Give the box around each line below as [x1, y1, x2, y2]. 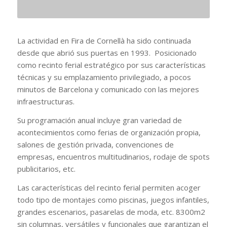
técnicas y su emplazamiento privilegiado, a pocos [17, 72, 191, 83]
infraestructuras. [17, 96, 74, 107]
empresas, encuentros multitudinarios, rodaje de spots [17, 152, 210, 162]
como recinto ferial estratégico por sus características [17, 60, 206, 70]
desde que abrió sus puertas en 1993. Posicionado [17, 48, 197, 58]
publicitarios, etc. [17, 164, 75, 174]
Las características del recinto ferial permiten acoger [17, 182, 201, 193]
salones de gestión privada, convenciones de [17, 139, 174, 149]
